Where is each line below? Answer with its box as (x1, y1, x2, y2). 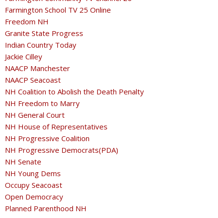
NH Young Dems (5, 168, 61, 179)
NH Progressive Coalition (5, 133, 90, 144)
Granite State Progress (5, 28, 83, 38)
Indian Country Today (5, 40, 76, 50)
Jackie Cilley (5, 52, 42, 62)
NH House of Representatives (5, 122, 108, 132)
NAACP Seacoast (5, 75, 61, 85)
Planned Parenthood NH (5, 203, 87, 214)
